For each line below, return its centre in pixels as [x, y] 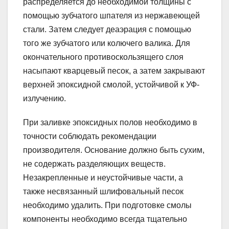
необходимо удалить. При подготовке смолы [107, 205]
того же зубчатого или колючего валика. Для [107, 43]
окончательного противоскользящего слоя [103, 57]
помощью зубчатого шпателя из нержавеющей [111, 15]
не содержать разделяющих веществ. [94, 164]
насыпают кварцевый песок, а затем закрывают [114, 71]
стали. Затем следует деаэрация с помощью [107, 29]
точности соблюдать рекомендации [90, 136]
